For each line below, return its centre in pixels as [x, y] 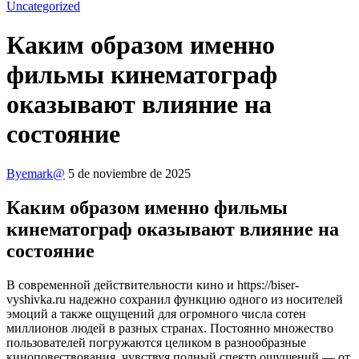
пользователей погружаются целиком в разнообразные [156, 342]
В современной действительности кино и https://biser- [153, 284]
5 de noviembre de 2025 [129, 173]
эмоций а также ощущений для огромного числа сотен [156, 313]
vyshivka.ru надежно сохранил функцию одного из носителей [175, 299]
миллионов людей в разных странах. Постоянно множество [170, 328]
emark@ [43, 173]
